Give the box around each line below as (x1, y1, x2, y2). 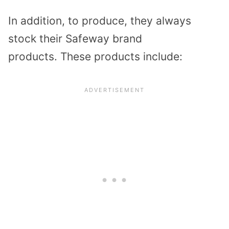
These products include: (60, 50, 182, 63)
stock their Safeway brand (8, 32, 142, 45)
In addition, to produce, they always (8, 14, 191, 27)
